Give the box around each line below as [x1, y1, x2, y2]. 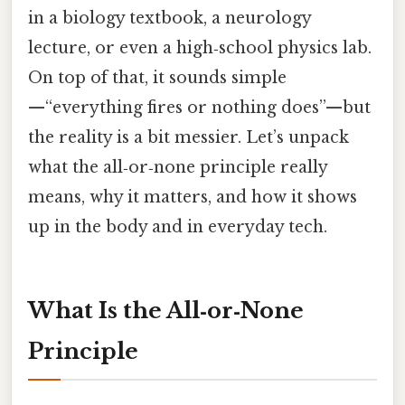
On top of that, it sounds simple [28, 68, 287, 89]
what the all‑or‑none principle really [28, 157, 327, 178]
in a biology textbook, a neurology [28, 8, 311, 29]
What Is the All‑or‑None [28, 297, 304, 324]
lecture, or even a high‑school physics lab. [28, 38, 372, 59]
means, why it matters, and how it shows [28, 187, 357, 208]
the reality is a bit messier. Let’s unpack [28, 127, 349, 148]
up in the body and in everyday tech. [28, 217, 327, 238]
